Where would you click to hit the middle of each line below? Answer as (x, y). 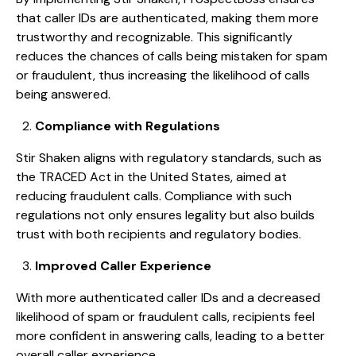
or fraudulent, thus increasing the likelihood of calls (163, 75)
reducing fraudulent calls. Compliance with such (154, 196)
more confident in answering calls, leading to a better (170, 336)
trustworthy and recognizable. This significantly (154, 37)
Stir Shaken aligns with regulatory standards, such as (169, 158)
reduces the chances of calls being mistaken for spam (172, 56)
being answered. (63, 95)
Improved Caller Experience (123, 266)
